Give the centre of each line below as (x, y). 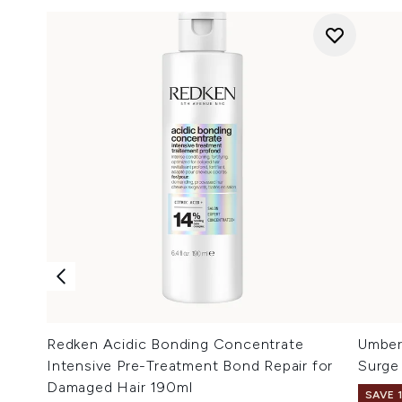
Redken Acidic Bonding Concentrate (175, 344)
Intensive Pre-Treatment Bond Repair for (190, 366)
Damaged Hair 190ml (120, 387)
